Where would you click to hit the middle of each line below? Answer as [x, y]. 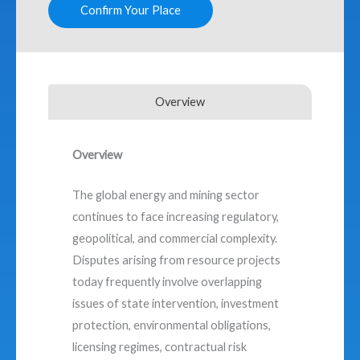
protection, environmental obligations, [172, 325]
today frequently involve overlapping [167, 282]
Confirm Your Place [131, 10]
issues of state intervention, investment [176, 304]
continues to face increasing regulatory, [176, 217]
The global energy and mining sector [166, 195]
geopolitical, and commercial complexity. [175, 239]
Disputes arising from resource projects [176, 260]
